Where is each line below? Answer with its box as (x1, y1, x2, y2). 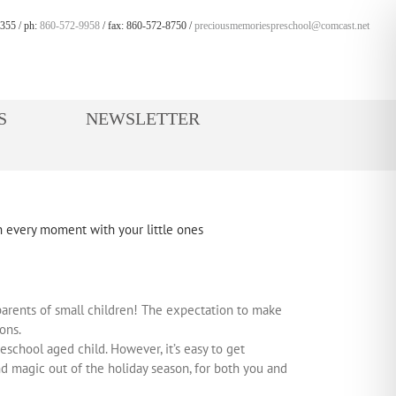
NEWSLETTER (86, 109, 200, 129)
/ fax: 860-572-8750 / (100, 19, 194, 33)
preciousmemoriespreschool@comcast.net (194, 19, 369, 33)
